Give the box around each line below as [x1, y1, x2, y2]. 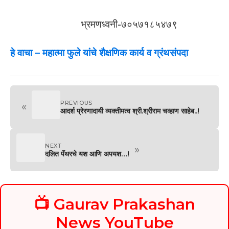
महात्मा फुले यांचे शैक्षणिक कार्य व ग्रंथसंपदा [42, 47, 188, 59]
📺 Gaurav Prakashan [34, 195, 195, 214]
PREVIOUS [60, 99, 93, 106]
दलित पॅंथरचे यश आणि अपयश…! [45, 149, 129, 158]
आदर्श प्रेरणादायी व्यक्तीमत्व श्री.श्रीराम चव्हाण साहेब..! [60, 106, 199, 116]
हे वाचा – [10, 47, 40, 59]
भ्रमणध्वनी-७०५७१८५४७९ [81, 18, 177, 30]
